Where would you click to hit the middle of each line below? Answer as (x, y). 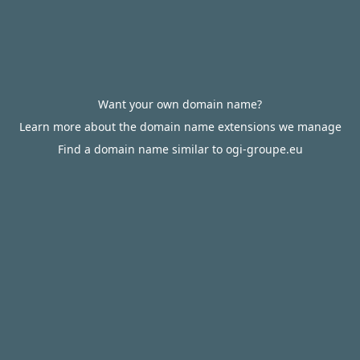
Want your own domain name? (180, 104)
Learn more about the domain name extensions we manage (180, 127)
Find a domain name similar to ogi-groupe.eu (180, 149)
